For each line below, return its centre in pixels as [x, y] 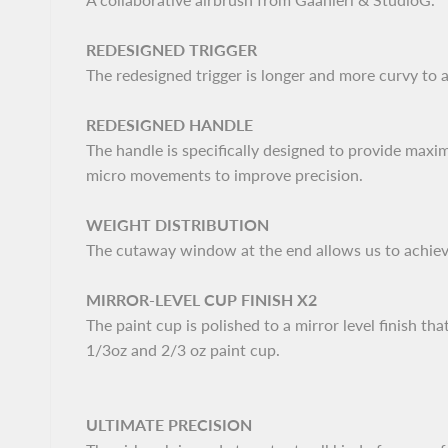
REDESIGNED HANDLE [169, 125]
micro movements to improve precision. [224, 175]
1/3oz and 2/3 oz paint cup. [183, 350]
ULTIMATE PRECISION [169, 425]
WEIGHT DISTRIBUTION [177, 225]
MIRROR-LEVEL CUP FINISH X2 [201, 300]
